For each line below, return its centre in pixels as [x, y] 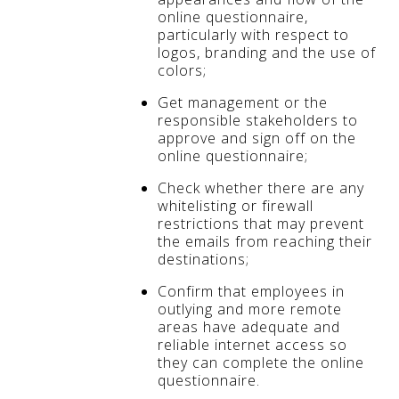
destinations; [204, 259]
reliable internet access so [252, 344]
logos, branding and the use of [267, 52]
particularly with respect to [253, 34]
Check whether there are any [261, 187]
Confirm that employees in [251, 291]
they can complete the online [261, 362]
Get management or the [243, 102]
